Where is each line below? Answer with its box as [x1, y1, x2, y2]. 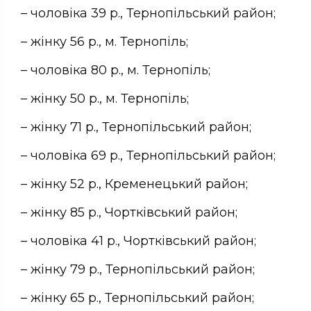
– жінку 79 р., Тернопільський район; [21, 261, 255, 277]
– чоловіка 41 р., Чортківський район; [21, 233, 256, 249]
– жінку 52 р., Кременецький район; [21, 176, 248, 192]
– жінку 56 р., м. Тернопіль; [21, 33, 188, 49]
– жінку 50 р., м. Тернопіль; [21, 90, 189, 106]
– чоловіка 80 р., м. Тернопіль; [21, 62, 210, 78]
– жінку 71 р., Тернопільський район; [21, 119, 251, 135]
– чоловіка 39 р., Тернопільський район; [21, 5, 276, 21]
